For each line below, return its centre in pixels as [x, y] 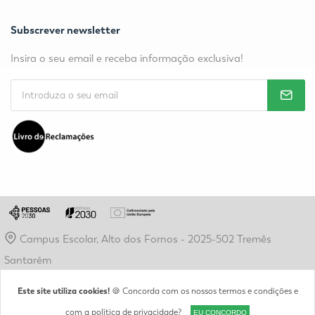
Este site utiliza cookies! [63, 291]
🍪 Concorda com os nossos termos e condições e [204, 291]
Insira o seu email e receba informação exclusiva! [127, 59]
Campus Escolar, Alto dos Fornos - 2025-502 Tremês [144, 239]
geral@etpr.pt [52, 282]
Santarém [27, 261]
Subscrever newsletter [65, 31]
